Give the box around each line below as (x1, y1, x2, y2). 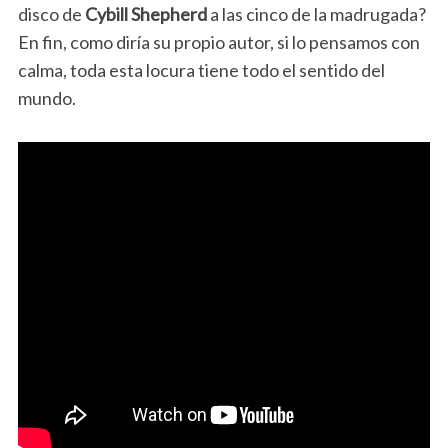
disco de (17, 2, 85, 25)
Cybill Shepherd (84, 2, 210, 25)
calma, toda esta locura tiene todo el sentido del (17, 58, 385, 81)
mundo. (17, 86, 76, 109)
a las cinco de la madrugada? (209, 2, 426, 25)
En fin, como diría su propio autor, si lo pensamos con (17, 30, 420, 53)
